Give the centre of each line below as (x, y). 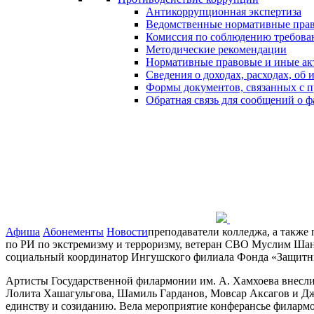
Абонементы (73, 232)
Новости (127, 232)
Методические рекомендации (216, 49)
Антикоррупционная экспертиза (224, 12)
